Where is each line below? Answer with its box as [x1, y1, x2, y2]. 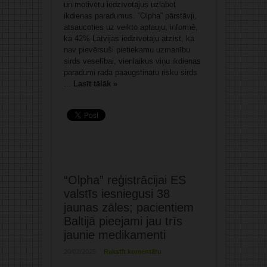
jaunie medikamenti [63, 228, 166, 242]
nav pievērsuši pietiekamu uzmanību [63, 45, 190, 55]
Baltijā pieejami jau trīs [63, 215, 182, 228]
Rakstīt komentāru [103, 248, 162, 256]
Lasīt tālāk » [73, 79, 117, 89]
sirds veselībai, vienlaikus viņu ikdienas [63, 57, 201, 66]
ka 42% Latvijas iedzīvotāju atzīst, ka [63, 34, 194, 44]
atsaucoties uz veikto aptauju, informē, [63, 23, 198, 32]
